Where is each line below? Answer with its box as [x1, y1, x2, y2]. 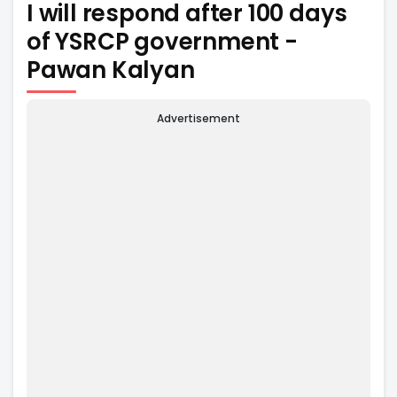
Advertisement [157, 111, 240, 127]
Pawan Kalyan [27, 53, 195, 86]
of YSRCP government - [27, 25, 298, 58]
